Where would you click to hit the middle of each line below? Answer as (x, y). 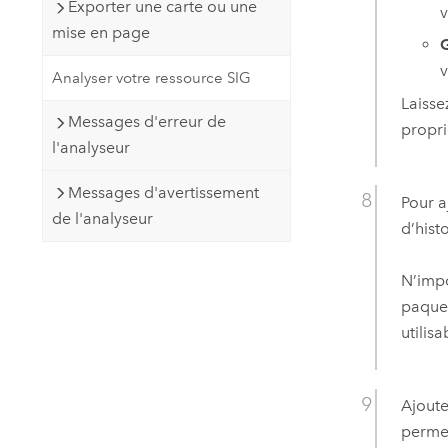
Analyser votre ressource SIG (151, 77)
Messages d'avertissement (163, 192)
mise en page (100, 33)
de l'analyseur (102, 218)
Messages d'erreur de (146, 122)
